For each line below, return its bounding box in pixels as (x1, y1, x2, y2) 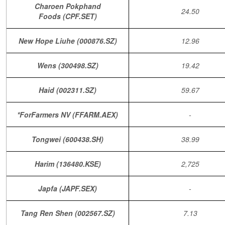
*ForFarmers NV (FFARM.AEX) (17, 109, 118, 120)
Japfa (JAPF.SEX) (38, 183, 97, 193)
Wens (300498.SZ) (37, 60, 98, 70)
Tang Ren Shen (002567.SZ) (20, 208, 115, 218)
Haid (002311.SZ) (39, 85, 96, 95)
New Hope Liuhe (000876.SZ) (18, 36, 117, 46)
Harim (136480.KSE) (34, 159, 101, 169)
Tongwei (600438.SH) (32, 134, 103, 144)
